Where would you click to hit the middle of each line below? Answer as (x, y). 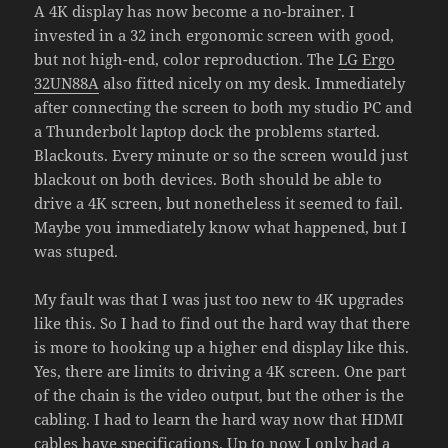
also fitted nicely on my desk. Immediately (252, 82)
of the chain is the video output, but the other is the (219, 394)
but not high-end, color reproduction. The (186, 58)
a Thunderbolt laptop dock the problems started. (207, 130)
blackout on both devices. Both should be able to (208, 178)
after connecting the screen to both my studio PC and (223, 106)
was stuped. (76, 250)
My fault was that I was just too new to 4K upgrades (219, 298)
